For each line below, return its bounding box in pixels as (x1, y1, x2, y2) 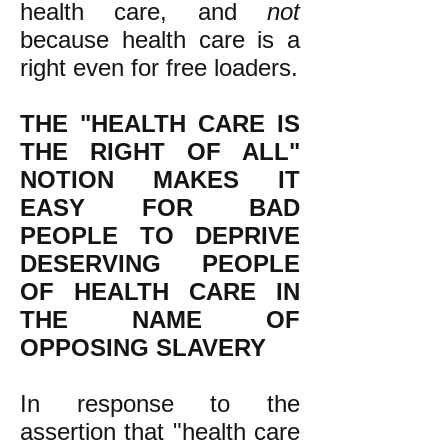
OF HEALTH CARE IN (20, 278, 300, 305)
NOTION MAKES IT (20, 166, 300, 193)
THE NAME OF (20, 306, 300, 333)
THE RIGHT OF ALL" (20, 138, 300, 165)
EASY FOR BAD (20, 194, 300, 221)
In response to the (20, 390, 300, 417)
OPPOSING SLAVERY (20, 334, 273, 361)
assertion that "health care (20, 418, 300, 445)
